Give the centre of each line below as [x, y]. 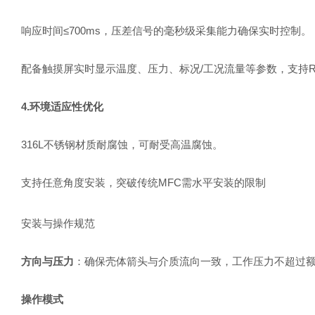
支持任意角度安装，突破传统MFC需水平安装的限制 [143, 182]
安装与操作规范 [58, 223]
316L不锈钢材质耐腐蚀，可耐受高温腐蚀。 [122, 144]
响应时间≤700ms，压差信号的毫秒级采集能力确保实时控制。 [166, 31]
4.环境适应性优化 [62, 107]
